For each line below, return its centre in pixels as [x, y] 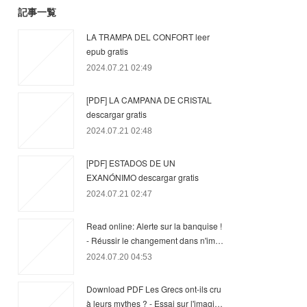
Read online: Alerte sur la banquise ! [154, 226]
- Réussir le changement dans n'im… [155, 240]
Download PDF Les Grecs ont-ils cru [154, 289]
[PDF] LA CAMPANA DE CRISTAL [149, 100]
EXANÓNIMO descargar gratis [143, 177]
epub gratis [107, 51]
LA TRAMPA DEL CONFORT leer [148, 37]
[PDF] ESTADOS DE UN [131, 163]
